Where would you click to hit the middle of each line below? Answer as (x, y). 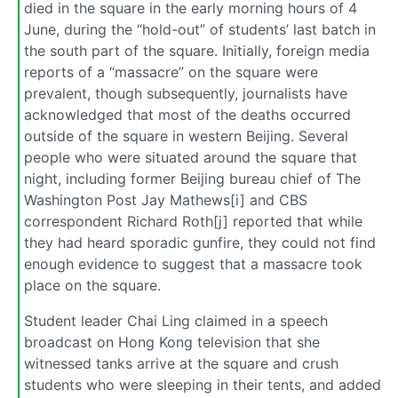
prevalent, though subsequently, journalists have (186, 93)
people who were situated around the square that (191, 157)
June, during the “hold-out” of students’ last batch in (200, 29)
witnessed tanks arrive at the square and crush (181, 363)
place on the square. (92, 285)
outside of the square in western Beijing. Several (186, 135)
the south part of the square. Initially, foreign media (197, 50)
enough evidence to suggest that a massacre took (193, 263)
